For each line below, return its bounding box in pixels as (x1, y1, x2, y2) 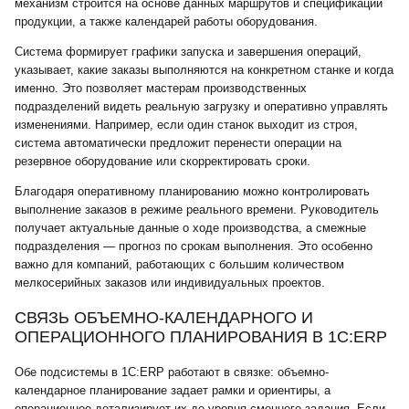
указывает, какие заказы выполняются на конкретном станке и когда (15, 63, 393, 77)
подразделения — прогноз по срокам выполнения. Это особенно (15, 239, 372, 253)
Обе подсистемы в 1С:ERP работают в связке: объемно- (15, 365, 329, 379)
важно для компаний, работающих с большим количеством (15, 257, 344, 271)
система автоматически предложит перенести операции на (15, 136, 341, 150)
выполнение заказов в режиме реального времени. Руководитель (15, 203, 379, 216)
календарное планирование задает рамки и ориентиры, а (15, 383, 330, 397)
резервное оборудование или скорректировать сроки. (15, 154, 310, 168)
